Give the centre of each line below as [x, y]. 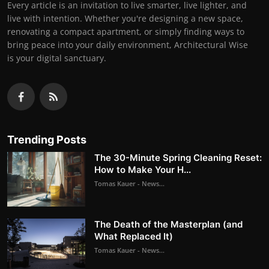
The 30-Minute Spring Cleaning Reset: [178, 157]
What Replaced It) [134, 236]
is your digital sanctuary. [57, 58]
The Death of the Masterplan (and [168, 224]
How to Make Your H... [143, 169]
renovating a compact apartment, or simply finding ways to [126, 31]
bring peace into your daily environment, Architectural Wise [128, 44]
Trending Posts [47, 139]
